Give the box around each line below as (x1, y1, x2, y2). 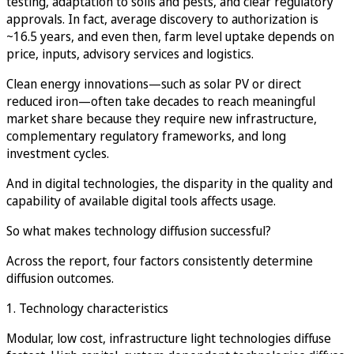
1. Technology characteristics (6, 299, 168, 317)
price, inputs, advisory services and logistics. (6, 44, 254, 62)
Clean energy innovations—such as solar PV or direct (6, 74, 301, 92)
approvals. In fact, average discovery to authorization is (6, 9, 318, 28)
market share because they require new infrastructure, (6, 109, 317, 127)
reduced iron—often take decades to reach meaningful (6, 92, 315, 110)
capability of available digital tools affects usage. (6, 191, 276, 209)
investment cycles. (6, 144, 109, 162)
